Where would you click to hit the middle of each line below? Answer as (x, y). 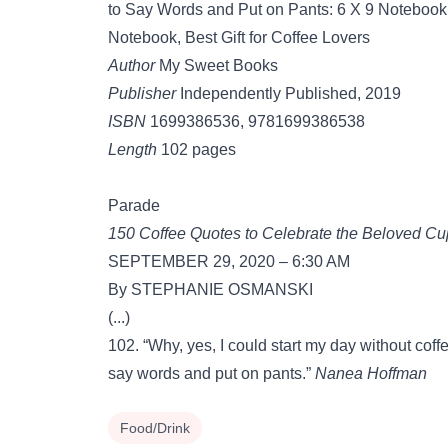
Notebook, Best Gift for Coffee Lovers (239, 37)
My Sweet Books (216, 65)
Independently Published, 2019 (288, 93)
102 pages (196, 149)
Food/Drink (155, 428)
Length (132, 149)
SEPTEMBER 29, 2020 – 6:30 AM (229, 261)
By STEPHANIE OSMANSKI (210, 289)
